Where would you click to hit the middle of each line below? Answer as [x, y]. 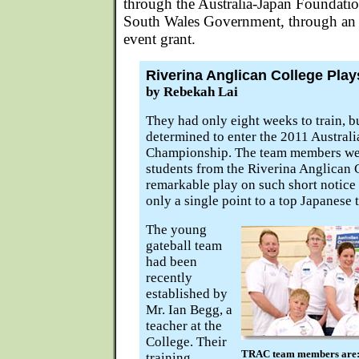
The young [176, 230]
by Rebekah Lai [192, 92]
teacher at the [184, 326]
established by [187, 294]
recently [169, 278]
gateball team [184, 246]
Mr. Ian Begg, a [189, 310]
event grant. [159, 39]
